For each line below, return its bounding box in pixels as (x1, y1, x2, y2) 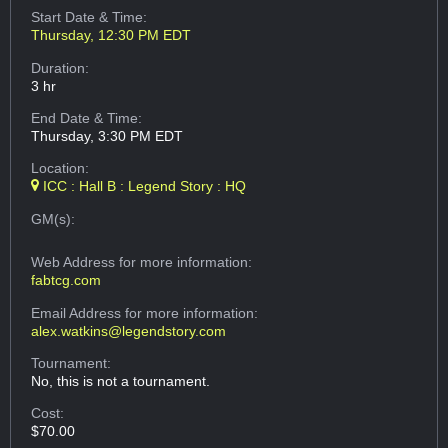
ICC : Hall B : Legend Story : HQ (39, 178, 247, 195)
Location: (31, 160, 90, 177)
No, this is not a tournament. (31, 372, 211, 389)
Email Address (31, 304, 126, 321)
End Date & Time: (31, 110, 143, 127)
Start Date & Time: (31, 9, 148, 26)
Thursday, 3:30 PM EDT (31, 128, 184, 145)
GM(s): (31, 210, 76, 227)
